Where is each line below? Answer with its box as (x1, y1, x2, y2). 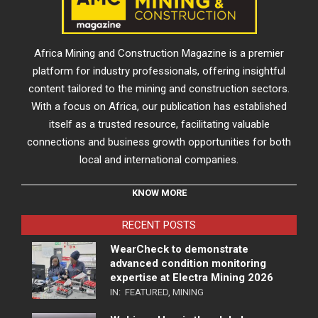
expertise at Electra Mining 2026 (110, 270, 273, 284)
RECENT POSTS (122, 218, 196, 231)
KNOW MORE (131, 187, 187, 198)
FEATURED (125, 286, 168, 297)
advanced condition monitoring (110, 256, 266, 270)
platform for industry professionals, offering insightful (33, 64, 285, 77)
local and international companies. (79, 153, 238, 166)
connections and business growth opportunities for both (27, 135, 291, 148)
